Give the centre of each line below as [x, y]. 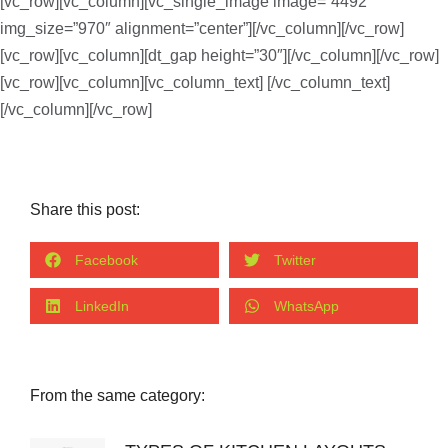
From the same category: [117, 395]
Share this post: [85, 209]
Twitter [295, 259]
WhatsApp [306, 305]
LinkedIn [102, 305]
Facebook [106, 259]
